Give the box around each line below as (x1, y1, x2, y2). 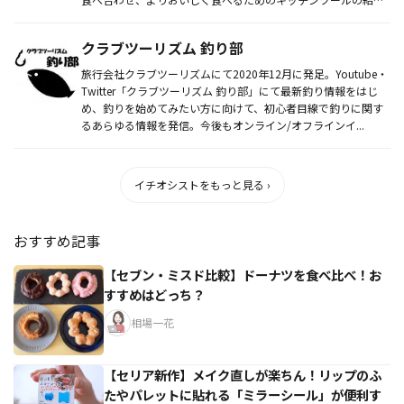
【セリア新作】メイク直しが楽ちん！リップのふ (104, 364, 381, 384)
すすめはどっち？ (104, 284, 205, 304)
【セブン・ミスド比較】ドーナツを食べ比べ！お (104, 264, 381, 284)
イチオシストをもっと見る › (133, 176, 271, 192)
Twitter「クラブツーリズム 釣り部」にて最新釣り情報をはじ (81, 82, 378, 98)
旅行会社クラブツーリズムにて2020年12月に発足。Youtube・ (81, 65, 388, 81)
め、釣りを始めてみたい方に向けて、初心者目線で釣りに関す (81, 99, 383, 115)
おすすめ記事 (14, 229, 100, 252)
